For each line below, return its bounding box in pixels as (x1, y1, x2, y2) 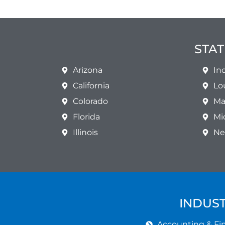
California (72, 81, 109, 90)
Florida (72, 112, 100, 122)
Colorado (72, 96, 108, 106)
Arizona (72, 65, 102, 75)
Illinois (72, 128, 98, 137)
